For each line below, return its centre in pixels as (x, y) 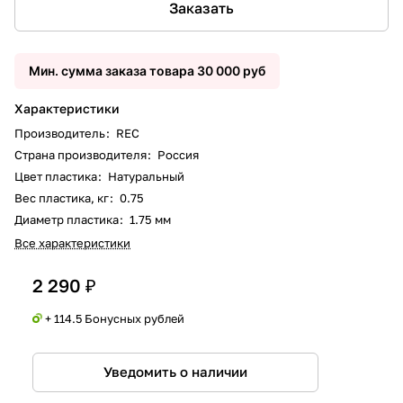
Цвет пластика (57, 176)
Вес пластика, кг (63, 197)
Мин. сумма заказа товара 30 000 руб (147, 70)
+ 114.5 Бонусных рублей (115, 318)
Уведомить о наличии (175, 372)
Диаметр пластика (68, 219)
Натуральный (145, 176)
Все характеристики (72, 242)
